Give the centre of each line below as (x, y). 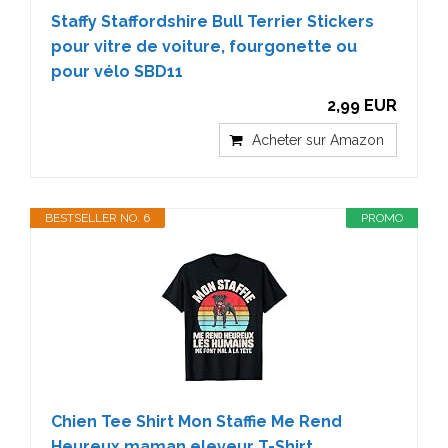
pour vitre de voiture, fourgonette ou (204, 46)
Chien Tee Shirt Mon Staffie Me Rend (196, 421)
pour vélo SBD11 (117, 71)
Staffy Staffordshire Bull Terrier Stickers (212, 21)
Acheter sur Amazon (318, 139)
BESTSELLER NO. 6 (97, 217)
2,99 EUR (362, 105)
